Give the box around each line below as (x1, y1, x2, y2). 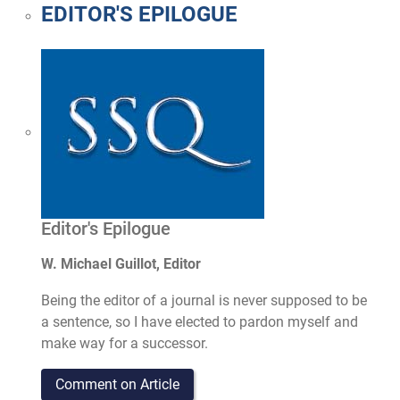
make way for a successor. (41, 334, 220, 352)
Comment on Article (55, 376, 180, 394)
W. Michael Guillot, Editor (41, 255, 202, 273)
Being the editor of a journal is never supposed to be (41, 291, 368, 309)
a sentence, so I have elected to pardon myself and (41, 312, 359, 330)
